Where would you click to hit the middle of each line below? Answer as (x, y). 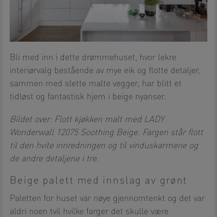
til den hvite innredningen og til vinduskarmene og (104, 146)
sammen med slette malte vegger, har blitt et (96, 84)
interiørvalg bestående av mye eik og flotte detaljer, (105, 70)
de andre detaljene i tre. (54, 159)
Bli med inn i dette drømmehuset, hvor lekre (93, 57)
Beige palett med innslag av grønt (99, 181)
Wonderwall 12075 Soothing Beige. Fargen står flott (106, 132)
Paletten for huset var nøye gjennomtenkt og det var (107, 199)
